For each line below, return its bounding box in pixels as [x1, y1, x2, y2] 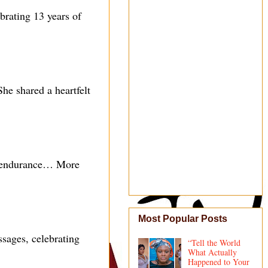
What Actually [187, 246, 237, 258]
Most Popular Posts [138, 214, 227, 224]
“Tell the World [187, 237, 240, 249]
